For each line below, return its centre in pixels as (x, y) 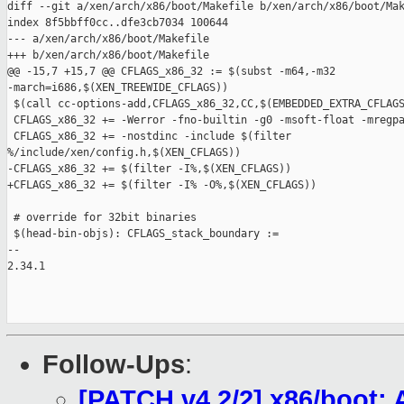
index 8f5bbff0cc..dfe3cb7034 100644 (118, 23)
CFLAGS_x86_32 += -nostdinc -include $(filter (152, 137)
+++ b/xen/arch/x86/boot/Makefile (108, 55)
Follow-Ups (114, 365)
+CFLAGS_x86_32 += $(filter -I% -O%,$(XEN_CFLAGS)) (162, 185)
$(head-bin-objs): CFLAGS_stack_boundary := (143, 234)
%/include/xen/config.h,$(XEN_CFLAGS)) (124, 153)
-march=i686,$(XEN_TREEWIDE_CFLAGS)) (118, 88)
